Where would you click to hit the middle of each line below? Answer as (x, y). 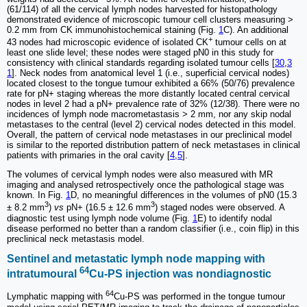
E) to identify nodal (235, 218)
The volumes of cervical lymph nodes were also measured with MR (140, 175)
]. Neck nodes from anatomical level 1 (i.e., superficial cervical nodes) (150, 73)
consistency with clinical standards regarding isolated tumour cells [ (141, 63)
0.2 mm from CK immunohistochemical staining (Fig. (113, 29)
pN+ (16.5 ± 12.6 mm (107, 208)
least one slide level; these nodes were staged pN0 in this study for (140, 53)
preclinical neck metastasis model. (76, 238)
